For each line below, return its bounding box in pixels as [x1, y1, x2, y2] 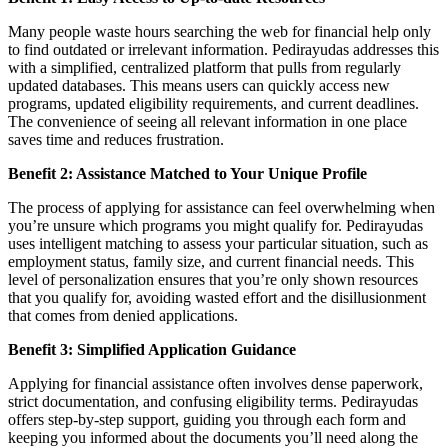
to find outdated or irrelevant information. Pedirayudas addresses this [8, 40, 439, 58]
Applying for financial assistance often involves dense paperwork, [8, 374, 423, 392]
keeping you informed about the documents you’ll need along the [8, 428, 418, 446]
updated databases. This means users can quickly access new [8, 76, 390, 94]
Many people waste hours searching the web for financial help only [8, 22, 431, 40]
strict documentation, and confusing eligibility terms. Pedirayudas [8, 392, 418, 410]
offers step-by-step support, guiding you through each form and [8, 410, 406, 428]
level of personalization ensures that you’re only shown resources [8, 270, 418, 288]
